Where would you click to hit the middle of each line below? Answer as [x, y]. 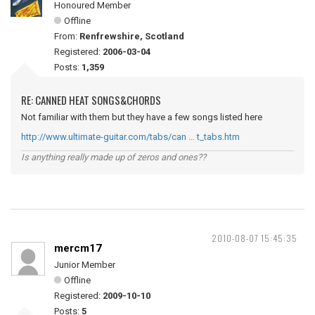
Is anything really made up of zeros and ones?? [114, 157]
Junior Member [85, 265]
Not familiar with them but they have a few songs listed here [142, 117]
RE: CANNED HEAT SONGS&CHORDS [91, 100]
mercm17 [78, 248]
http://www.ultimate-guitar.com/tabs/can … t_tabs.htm [130, 137]
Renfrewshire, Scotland [132, 36]
